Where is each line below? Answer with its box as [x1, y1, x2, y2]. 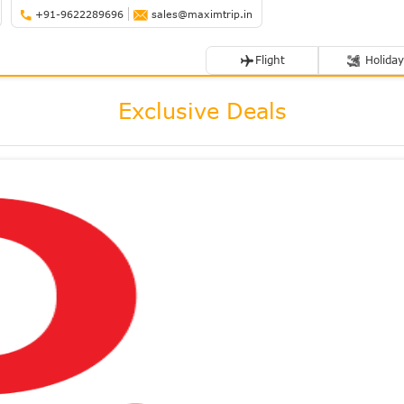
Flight [254, 53, 285, 67]
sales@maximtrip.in [148, 8, 253, 20]
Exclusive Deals [117, 97, 287, 124]
